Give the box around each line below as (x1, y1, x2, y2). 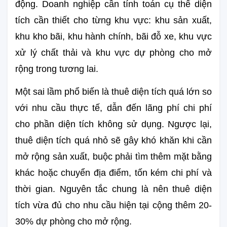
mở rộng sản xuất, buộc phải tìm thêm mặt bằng (15, 151, 212, 162)
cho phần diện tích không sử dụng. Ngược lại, (15, 119, 212, 129)
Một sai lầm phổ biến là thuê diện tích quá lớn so (15, 86, 212, 97)
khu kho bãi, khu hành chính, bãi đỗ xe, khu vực (15, 31, 212, 42)
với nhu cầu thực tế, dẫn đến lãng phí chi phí (15, 102, 212, 113)
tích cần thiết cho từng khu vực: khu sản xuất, (15, 15, 212, 25)
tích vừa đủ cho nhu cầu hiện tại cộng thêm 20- (15, 200, 212, 210)
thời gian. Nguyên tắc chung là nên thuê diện (15, 183, 212, 194)
